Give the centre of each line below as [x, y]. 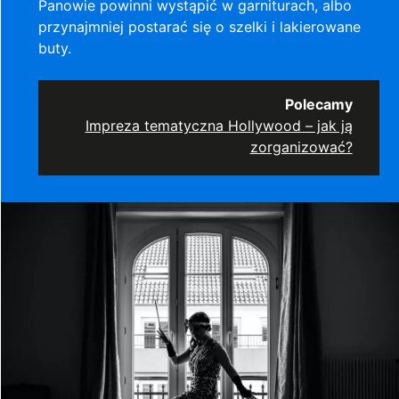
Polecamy [318, 104]
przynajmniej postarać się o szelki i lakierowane [200, 26]
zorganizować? [301, 147]
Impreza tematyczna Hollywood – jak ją [219, 125]
